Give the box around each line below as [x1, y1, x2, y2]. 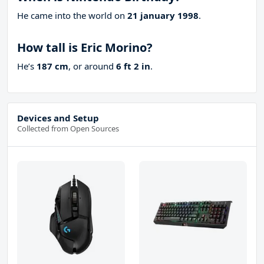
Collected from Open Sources [17, 123, 119, 134]
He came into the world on [17, 9, 127, 22]
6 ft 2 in [116, 60, 150, 72]
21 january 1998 [127, 9, 199, 22]
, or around [68, 60, 116, 72]
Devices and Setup [17, 112, 99, 124]
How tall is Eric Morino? [17, 39, 153, 56]
